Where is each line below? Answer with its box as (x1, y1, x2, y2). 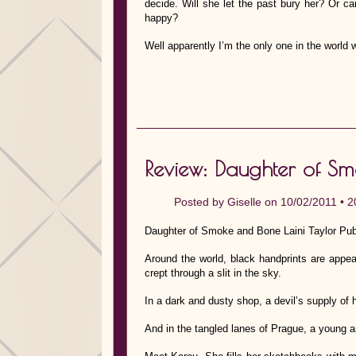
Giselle (227, 195, 261, 208)
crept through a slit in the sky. (145, 267, 281, 279)
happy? (145, 12, 178, 24)
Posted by (174, 195, 227, 208)
